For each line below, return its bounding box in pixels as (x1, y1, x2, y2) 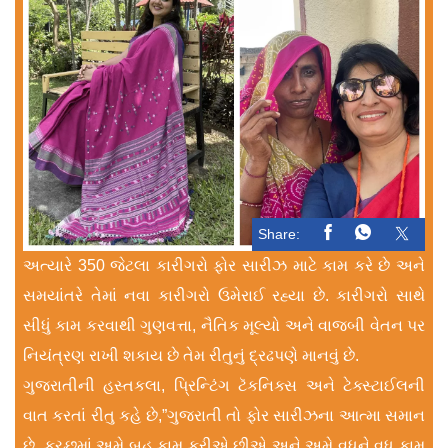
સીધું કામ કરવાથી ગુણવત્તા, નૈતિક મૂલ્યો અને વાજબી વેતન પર (23, 316, 425, 334)
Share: (258, 225, 300, 242)
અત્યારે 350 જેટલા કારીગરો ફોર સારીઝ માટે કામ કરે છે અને (23, 256, 425, 274)
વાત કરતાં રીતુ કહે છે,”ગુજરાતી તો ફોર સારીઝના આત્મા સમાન (23, 406, 425, 424)
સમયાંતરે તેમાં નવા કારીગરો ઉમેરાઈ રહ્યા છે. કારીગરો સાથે (23, 286, 425, 304)
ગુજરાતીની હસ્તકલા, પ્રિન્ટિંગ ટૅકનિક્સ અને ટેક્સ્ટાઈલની (23, 376, 425, 394)
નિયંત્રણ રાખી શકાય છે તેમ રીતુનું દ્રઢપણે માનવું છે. (23, 346, 363, 364)
